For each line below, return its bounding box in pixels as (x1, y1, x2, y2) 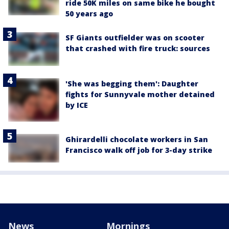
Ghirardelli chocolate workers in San (65, 134, 208, 144)
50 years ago (65, 8, 113, 18)
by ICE (65, 100, 88, 110)
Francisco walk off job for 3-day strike (65, 145, 212, 155)
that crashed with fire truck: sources (65, 43, 210, 53)
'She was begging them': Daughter (65, 79, 198, 89)
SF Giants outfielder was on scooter (65, 32, 204, 42)
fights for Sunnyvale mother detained (65, 89, 215, 100)
